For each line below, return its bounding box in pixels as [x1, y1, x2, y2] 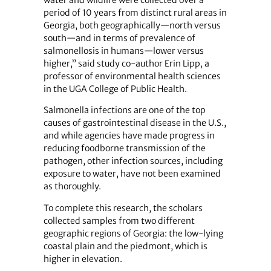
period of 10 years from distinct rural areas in [43, 7, 227, 19]
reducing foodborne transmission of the [43, 143, 206, 154]
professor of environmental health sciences [43, 71, 221, 82]
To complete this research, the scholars [43, 202, 203, 214]
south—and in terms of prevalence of [43, 33, 195, 44]
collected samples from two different [43, 215, 195, 226]
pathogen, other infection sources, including [43, 155, 223, 167]
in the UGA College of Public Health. [43, 83, 187, 95]
